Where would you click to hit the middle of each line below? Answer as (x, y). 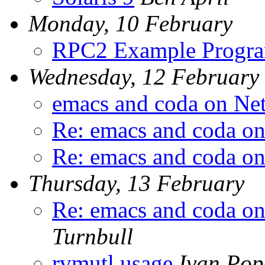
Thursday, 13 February (136, 183)
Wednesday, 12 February (144, 76)
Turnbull (93, 236)
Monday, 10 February (130, 23)
